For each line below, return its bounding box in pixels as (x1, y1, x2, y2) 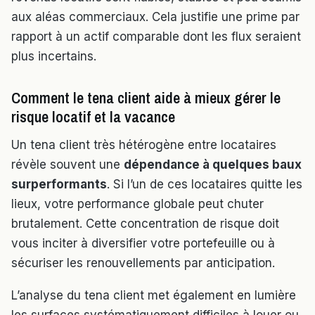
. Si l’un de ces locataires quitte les (107, 177, 302, 192)
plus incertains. (11, 49, 96, 64)
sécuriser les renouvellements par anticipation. (11, 256, 275, 271)
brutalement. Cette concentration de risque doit (11, 217, 279, 231)
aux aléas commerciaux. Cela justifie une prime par (11, 10, 300, 25)
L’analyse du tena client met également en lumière (11, 288, 296, 303)
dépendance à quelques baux (124, 157, 302, 172)
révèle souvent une (11, 157, 124, 172)
